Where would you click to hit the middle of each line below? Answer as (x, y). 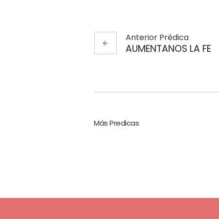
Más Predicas (116, 123)
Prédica (173, 38)
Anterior (142, 38)
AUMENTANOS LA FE (168, 49)
